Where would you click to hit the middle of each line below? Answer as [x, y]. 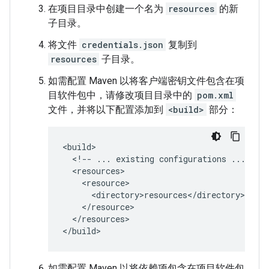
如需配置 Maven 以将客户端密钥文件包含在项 [146, 80]
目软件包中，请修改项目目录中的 [121, 95]
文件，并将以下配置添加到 [107, 109]
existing [135, 159]
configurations [193, 159]
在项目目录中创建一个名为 [107, 8]
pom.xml [215, 95]
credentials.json [122, 44]
